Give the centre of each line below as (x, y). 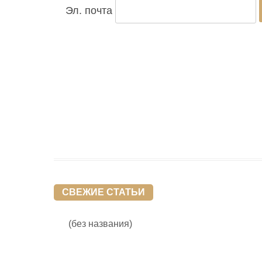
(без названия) (100, 224)
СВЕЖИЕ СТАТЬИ (104, 192)
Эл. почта (89, 11)
